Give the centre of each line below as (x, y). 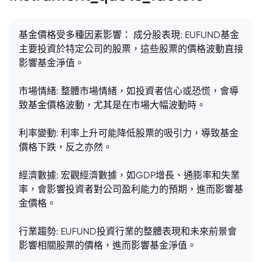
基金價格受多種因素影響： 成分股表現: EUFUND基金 (129, 35)
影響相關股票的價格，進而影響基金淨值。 (108, 245)
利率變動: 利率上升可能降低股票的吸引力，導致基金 (129, 133)
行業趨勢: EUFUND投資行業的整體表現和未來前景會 (128, 231)
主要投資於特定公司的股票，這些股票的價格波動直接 (131, 49)
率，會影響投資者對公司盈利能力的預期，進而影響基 (131, 189)
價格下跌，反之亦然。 (65, 147)
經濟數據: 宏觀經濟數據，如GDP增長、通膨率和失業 (129, 175)
